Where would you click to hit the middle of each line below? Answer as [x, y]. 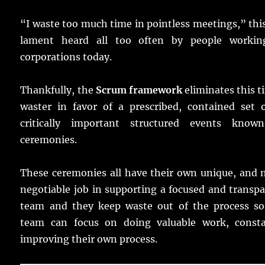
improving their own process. [89, 239]
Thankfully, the [58, 90]
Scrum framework [139, 90]
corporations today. [66, 57]
